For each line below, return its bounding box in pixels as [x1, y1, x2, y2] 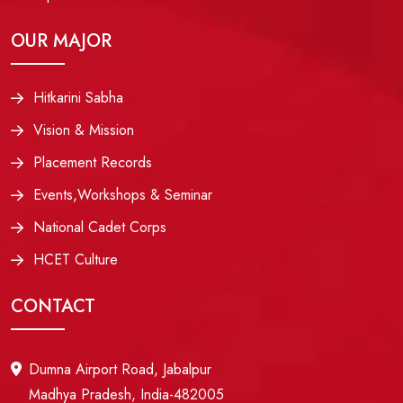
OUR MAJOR [11, 27, 112, 54]
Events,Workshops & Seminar [33, 184, 212, 205]
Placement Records [33, 151, 152, 173]
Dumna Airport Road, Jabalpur [29, 358, 211, 380]
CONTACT [11, 292, 95, 319]
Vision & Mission [33, 119, 134, 140]
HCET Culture [33, 248, 118, 270]
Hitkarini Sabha [33, 86, 123, 108]
